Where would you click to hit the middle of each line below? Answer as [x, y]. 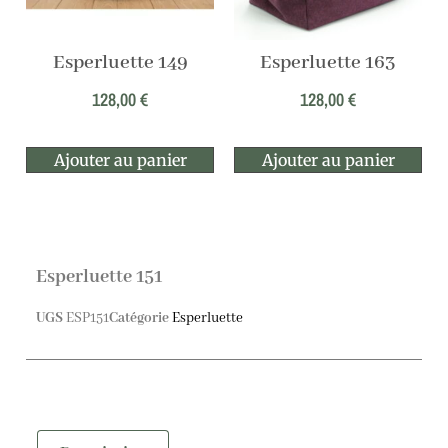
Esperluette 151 [99, 276]
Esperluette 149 [120, 63]
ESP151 [87, 317]
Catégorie [139, 317]
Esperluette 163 [328, 63]
